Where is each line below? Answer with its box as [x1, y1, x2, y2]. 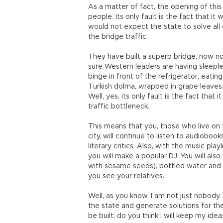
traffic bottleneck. [88, 103, 149, 110]
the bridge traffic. [88, 33, 150, 40]
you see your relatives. [88, 173, 166, 180]
